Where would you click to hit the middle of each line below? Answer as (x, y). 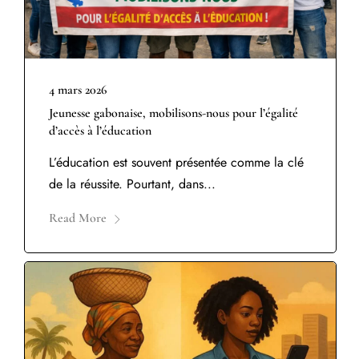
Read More (78, 218)
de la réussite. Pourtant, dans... (132, 184)
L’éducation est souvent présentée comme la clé (176, 163)
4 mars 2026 (78, 90)
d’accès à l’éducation (100, 131)
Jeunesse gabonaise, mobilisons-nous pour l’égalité (173, 113)
